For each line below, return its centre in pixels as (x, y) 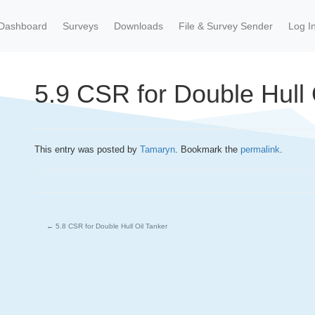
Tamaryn (157, 149)
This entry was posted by (87, 149)
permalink (260, 149)
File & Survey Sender (225, 26)
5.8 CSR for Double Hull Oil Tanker (111, 226)
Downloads (138, 26)
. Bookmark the (207, 149)
